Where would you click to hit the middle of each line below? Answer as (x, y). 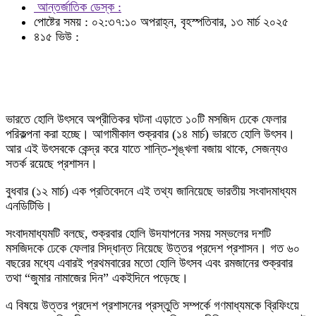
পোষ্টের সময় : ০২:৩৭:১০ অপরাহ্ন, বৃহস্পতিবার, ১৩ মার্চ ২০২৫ (161, 22)
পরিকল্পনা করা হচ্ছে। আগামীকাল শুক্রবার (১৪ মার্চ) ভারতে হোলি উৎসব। (150, 134)
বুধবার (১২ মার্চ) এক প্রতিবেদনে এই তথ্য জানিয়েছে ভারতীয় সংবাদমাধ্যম (151, 191)
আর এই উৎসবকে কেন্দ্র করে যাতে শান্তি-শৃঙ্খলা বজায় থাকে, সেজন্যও (147, 149)
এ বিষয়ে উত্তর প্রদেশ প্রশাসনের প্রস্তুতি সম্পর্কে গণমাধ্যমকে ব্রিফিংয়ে (152, 305)
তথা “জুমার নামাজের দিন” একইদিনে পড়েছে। (97, 278)
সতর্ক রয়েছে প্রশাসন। (51, 164)
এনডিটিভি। (29, 206)
